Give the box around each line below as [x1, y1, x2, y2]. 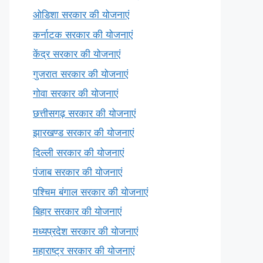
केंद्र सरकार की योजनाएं [33, 48, 120, 60]
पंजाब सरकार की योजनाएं [33, 166, 122, 178]
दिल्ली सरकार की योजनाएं [33, 146, 124, 159]
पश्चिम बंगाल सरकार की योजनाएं [33, 186, 148, 198]
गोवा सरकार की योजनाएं [33, 87, 118, 99]
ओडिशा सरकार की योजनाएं [33, 9, 129, 21]
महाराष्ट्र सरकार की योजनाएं [33, 245, 134, 257]
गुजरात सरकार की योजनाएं [33, 68, 128, 80]
